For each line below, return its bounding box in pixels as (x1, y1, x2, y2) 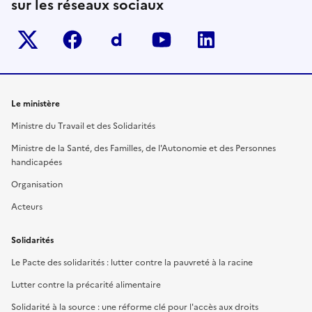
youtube (178, 30, 229, 49)
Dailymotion (134, 30, 208, 49)
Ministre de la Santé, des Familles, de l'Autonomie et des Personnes (11, 142, 276, 155)
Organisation (11, 178, 63, 192)
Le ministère (11, 97, 60, 111)
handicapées (11, 156, 62, 169)
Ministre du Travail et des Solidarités (11, 120, 155, 133)
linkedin (223, 30, 271, 49)
